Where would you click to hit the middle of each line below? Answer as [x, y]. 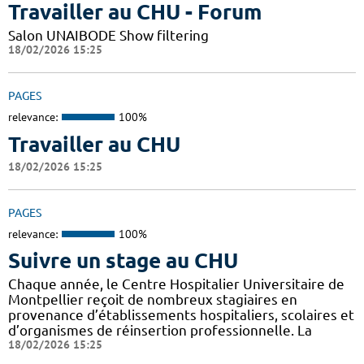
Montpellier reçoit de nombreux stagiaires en [153, 300]
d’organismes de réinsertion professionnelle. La [160, 331]
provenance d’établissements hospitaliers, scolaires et [181, 315]
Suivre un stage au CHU [123, 261]
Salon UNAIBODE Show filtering [108, 36]
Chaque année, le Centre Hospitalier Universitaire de [176, 284]
